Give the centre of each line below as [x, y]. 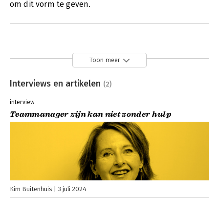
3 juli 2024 [72, 189]
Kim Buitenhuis [31, 189]
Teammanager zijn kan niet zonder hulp [90, 114]
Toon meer [105, 60]
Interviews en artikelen [56, 83]
